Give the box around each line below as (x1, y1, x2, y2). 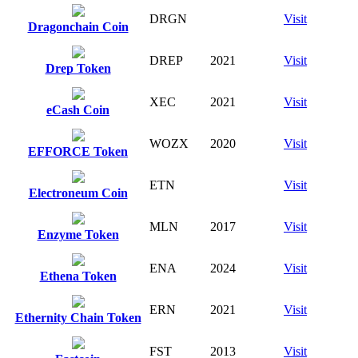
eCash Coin (46, 102, 109, 117)
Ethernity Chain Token (14, 310, 141, 324)
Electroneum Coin (28, 185, 128, 200)
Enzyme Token (37, 227, 119, 241)
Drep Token (45, 61, 111, 75)
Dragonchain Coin (27, 19, 129, 34)
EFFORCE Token (28, 144, 128, 158)
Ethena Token (39, 268, 117, 283)
